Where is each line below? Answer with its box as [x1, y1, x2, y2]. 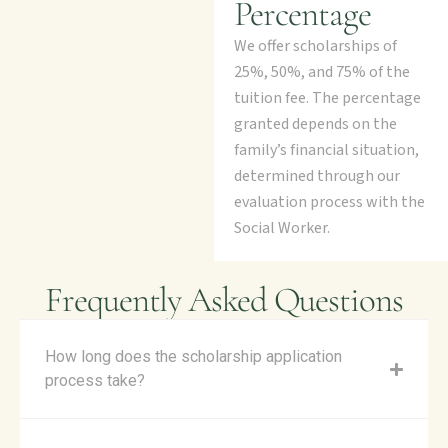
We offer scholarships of [233, 35, 397, 58]
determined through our [233, 165, 400, 188]
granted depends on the [233, 113, 397, 136]
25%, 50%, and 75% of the [233, 61, 410, 84]
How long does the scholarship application [45, 347, 342, 367]
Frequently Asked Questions [45, 279, 403, 322]
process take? [45, 371, 145, 391]
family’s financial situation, [233, 139, 419, 162]
